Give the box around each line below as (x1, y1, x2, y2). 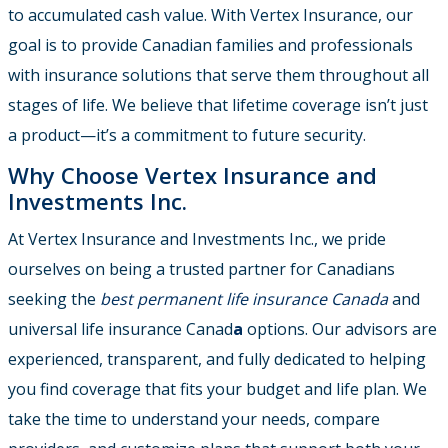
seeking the (8, 288, 100, 311)
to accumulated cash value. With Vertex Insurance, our (8, 4, 413, 27)
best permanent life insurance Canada (100, 288, 388, 311)
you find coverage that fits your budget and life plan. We (8, 378, 427, 401)
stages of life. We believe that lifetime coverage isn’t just (8, 94, 428, 117)
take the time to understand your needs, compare (8, 408, 380, 431)
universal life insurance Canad (8, 318, 233, 341)
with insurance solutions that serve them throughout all (8, 64, 429, 87)
